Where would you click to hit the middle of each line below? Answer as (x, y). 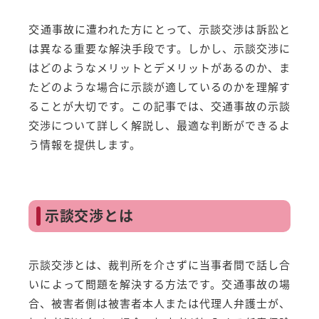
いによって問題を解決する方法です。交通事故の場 (159, 284)
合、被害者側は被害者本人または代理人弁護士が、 (159, 303)
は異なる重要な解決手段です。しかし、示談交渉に (159, 48)
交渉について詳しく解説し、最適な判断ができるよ (159, 125)
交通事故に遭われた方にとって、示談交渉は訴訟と (159, 29)
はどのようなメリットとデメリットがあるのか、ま (159, 68)
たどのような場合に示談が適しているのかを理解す (159, 87)
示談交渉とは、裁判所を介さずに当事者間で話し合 (159, 265)
